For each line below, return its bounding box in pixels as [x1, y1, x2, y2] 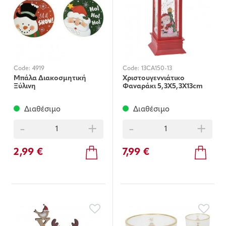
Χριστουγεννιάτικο [123, 75, 185, 83]
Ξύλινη [14, 83, 36, 91]
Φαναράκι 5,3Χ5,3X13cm [123, 83, 203, 91]
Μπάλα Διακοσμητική [14, 75, 86, 83]
